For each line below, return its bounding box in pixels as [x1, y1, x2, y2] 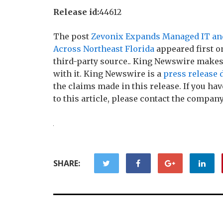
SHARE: [53, 158, 80, 169]
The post [53, 31, 91, 41]
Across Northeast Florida [53, 44, 154, 54]
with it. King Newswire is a [53, 69, 163, 79]
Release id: [53, 7, 99, 17]
